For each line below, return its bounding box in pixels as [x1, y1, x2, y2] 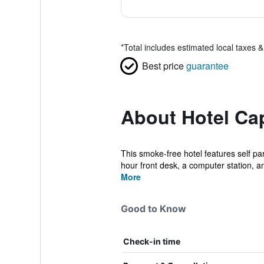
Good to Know [120, 203, 186, 214]
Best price [141, 59, 184, 72]
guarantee [186, 59, 229, 72]
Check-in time [123, 236, 180, 246]
